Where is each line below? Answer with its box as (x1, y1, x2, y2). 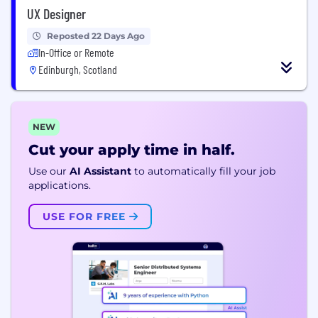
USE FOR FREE (43, 210, 129, 223)
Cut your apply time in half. (28, 141, 235, 158)
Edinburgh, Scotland (38, 62, 117, 76)
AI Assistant (70, 165, 131, 177)
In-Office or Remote (38, 45, 114, 59)
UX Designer (27, 5, 86, 22)
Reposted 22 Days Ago (47, 31, 145, 41)
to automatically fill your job (134, 165, 275, 177)
